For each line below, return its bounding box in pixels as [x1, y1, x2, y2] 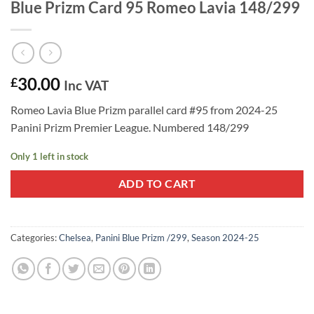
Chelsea [59, 232, 91, 244]
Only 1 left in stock [11, 150, 88, 162]
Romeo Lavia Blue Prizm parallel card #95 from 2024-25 [11, 102, 278, 116]
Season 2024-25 [191, 232, 259, 244]
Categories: [11, 232, 59, 244]
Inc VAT [64, 76, 109, 93]
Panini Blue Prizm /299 [95, 232, 187, 244]
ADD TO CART [118, 177, 196, 191]
